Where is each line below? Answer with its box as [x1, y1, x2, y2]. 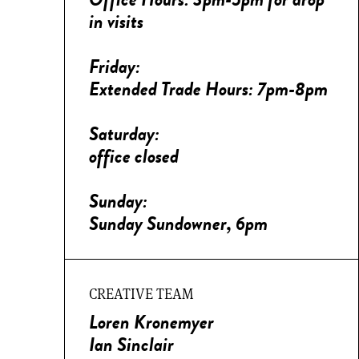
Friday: [89, 52, 140, 81]
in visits [89, 7, 143, 36]
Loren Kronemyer [89, 308, 214, 337]
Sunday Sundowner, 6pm [89, 209, 268, 238]
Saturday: [89, 119, 159, 148]
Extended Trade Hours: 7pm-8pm [89, 75, 328, 103]
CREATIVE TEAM [89, 284, 193, 303]
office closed [89, 142, 179, 171]
